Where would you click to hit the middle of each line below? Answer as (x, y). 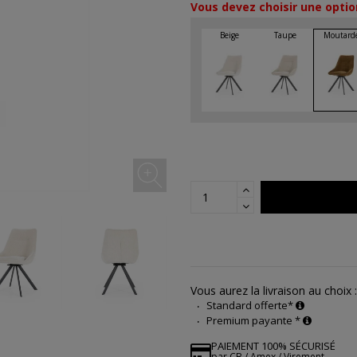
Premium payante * (255, 320)
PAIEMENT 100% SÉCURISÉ (273, 346)
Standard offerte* (251, 305)
